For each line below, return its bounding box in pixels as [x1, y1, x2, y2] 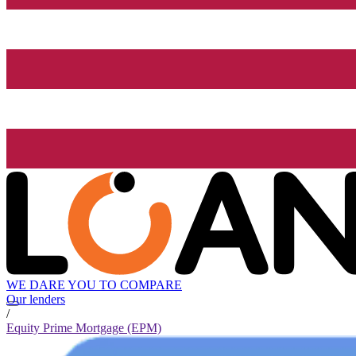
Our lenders [6, 292, 65, 307]
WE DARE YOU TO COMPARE [6, 278, 182, 292]
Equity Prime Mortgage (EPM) [6, 321, 161, 335]
